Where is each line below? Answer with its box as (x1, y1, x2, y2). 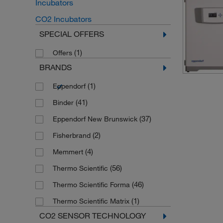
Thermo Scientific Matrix (52, 197, 131, 206)
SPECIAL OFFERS (39, 29, 104, 39)
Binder (52, 98, 76, 107)
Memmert (52, 147, 85, 156)
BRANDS (39, 62, 72, 72)
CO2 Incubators (35, 14, 92, 24)
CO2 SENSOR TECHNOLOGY (39, 211, 146, 221)
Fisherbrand (52, 131, 93, 140)
